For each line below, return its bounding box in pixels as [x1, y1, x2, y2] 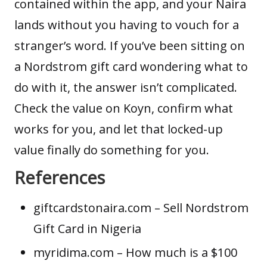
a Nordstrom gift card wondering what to [14, 58, 248, 74]
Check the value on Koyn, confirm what [14, 100, 233, 116]
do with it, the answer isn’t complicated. [14, 79, 237, 95]
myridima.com [33, 244, 114, 260]
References [14, 165, 105, 189]
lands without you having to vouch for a [14, 16, 239, 33]
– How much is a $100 [114, 244, 237, 260]
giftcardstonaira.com [33, 199, 151, 216]
